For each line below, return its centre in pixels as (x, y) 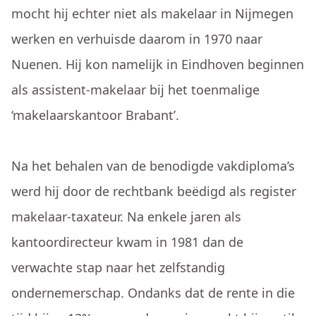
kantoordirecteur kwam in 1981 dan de (127, 242)
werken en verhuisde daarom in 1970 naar (137, 39)
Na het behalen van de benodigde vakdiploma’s (153, 166)
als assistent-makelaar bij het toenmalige (135, 90)
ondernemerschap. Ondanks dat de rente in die (153, 293)
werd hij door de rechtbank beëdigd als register (154, 191)
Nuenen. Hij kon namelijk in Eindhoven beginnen (158, 64)
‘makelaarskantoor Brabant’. (95, 115)
